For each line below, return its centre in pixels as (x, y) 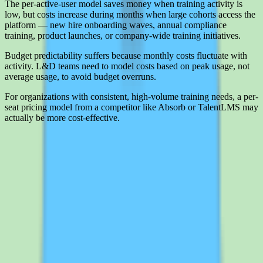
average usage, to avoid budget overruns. (80, 77)
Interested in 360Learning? (70, 141)
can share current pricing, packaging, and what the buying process (127, 174)
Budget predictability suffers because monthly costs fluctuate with (126, 56)
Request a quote (39, 248)
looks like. (24, 184)
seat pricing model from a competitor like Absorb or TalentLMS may (131, 107)
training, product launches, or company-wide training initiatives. (123, 36)
